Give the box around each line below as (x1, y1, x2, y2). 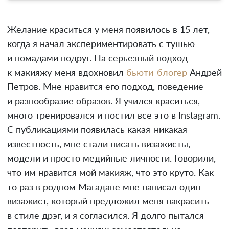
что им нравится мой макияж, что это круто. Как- (7, 168, 217, 178)
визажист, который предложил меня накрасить (7, 197, 209, 207)
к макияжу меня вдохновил (7, 68, 126, 78)
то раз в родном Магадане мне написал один (7, 182, 200, 192)
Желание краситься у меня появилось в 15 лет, (7, 25, 210, 35)
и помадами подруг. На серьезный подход (7, 54, 188, 63)
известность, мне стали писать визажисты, (7, 140, 190, 149)
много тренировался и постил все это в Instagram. (7, 111, 220, 121)
